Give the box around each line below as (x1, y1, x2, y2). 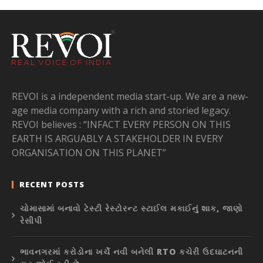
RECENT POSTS (19, 179, 85, 190)
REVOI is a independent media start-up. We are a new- (12, 90, 248, 103)
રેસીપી (20, 215, 42, 227)
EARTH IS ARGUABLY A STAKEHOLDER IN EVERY (12, 132, 223, 146)
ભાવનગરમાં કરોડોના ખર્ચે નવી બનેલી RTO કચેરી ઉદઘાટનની (20, 246, 243, 258)
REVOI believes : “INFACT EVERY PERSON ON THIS (12, 118, 231, 131)
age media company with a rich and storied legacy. (12, 104, 231, 117)
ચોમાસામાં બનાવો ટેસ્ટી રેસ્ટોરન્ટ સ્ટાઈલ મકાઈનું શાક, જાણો (20, 203, 243, 214)
